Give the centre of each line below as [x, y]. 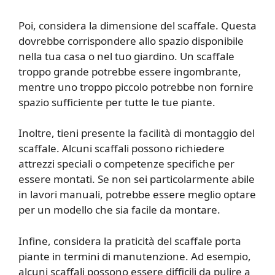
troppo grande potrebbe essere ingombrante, [130, 71]
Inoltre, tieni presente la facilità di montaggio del [137, 133]
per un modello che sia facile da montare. [119, 210]
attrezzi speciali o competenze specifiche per [126, 164]
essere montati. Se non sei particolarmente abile [137, 179]
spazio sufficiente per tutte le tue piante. [117, 102]
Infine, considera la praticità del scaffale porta [130, 241]
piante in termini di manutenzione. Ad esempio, [135, 256]
